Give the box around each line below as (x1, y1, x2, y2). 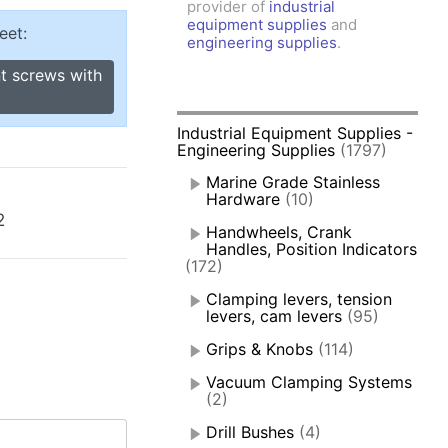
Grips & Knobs (206, 339, 314, 360)
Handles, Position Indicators (206, 239, 418, 260)
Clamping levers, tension (206, 289, 393, 310)
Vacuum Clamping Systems (206, 372, 413, 393)
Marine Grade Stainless (206, 172, 381, 193)
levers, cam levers (206, 306, 343, 327)
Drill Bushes (206, 422, 295, 443)
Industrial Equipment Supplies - (177, 123, 414, 144)
